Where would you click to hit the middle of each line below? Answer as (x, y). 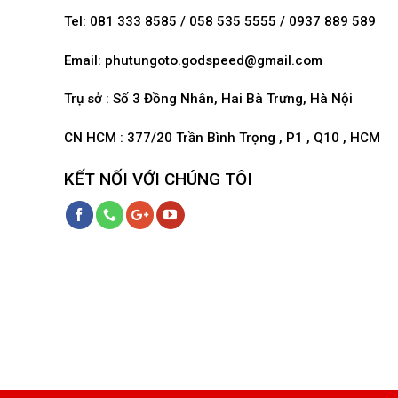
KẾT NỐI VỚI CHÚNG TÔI (158, 179)
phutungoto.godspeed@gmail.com (214, 60)
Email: (84, 60)
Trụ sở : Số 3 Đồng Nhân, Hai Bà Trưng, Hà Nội (208, 99)
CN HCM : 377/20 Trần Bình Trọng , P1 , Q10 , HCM (222, 138)
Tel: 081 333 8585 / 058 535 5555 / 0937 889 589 (220, 21)
